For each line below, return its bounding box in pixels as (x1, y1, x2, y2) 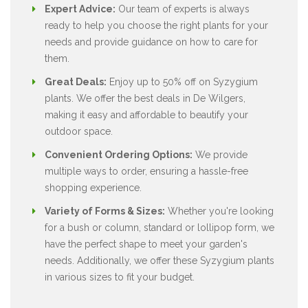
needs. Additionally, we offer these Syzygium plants (45, 254, 274, 266)
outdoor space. (45, 125, 113, 137)
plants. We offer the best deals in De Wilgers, (45, 92, 245, 104)
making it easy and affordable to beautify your (45, 109, 248, 120)
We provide (192, 148, 247, 160)
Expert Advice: (45, 3, 115, 14)
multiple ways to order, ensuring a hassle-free (45, 165, 248, 177)
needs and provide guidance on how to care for (45, 36, 258, 47)
